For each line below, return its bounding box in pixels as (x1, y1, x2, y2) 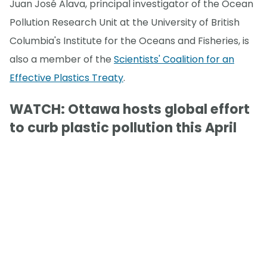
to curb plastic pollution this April (10, 119, 237, 138)
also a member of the (10, 52, 114, 67)
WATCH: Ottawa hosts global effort (10, 100, 250, 119)
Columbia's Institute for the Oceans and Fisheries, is (10, 34, 249, 48)
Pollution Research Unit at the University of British (10, 15, 240, 30)
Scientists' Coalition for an (114, 52, 234, 67)
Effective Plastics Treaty (10, 71, 123, 85)
